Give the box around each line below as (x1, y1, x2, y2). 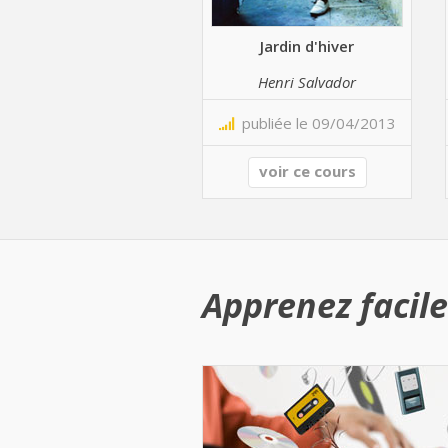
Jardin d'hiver (260, 35, 354, 56)
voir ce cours (258, 161, 356, 181)
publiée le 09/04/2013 (233, 113, 396, 133)
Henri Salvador (258, 71, 356, 92)
